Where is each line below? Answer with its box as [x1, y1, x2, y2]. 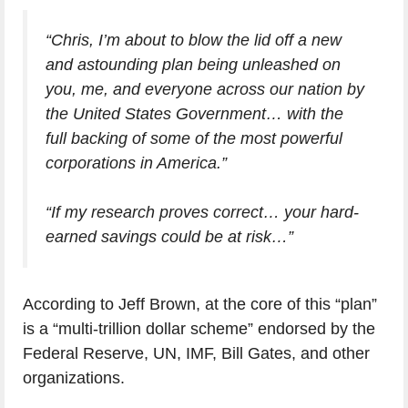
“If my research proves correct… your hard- [46, 203, 359, 222]
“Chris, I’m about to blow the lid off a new [46, 31, 342, 50]
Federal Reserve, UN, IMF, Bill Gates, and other [23, 344, 370, 363]
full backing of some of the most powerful [46, 129, 342, 148]
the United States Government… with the [46, 105, 343, 124]
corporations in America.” [46, 154, 227, 173]
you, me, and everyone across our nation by [46, 80, 364, 99]
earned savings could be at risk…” [46, 228, 293, 247]
